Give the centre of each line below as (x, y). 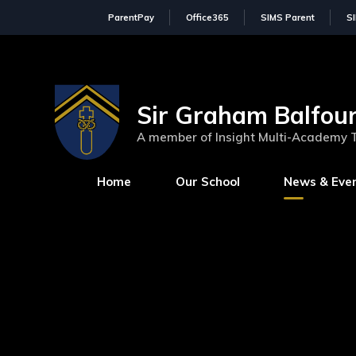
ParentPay (131, 17)
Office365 (207, 17)
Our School (207, 182)
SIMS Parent (287, 17)
